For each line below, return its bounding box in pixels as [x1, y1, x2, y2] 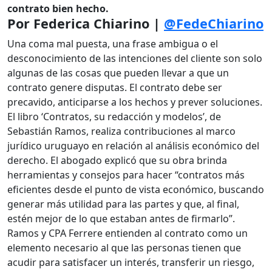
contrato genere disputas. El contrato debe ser [7, 81, 222, 95]
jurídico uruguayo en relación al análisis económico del [7, 139, 259, 153]
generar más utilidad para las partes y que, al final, [7, 197, 239, 211]
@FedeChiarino [164, 15, 263, 33]
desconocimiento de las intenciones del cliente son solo [7, 52, 262, 66]
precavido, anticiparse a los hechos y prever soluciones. [7, 95, 262, 109]
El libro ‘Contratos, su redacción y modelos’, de [7, 110, 221, 124]
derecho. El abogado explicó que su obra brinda [7, 154, 227, 168]
